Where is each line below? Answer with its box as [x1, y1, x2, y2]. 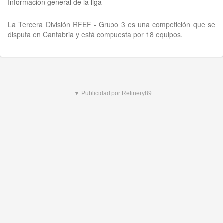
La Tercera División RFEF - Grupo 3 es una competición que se [8, 19, 215, 29]
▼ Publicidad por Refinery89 [74, 89, 152, 97]
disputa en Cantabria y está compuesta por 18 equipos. [8, 29, 183, 39]
